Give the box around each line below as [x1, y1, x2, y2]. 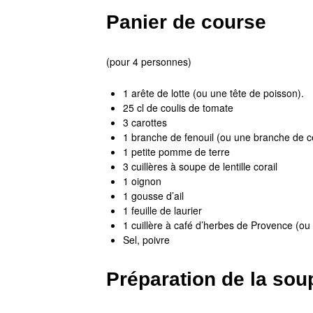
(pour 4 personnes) [106, 54, 191, 68]
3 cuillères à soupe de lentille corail [122, 159, 277, 173]
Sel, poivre [122, 232, 170, 247]
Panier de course [106, 10, 266, 33]
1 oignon [122, 173, 161, 188]
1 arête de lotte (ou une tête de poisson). [122, 85, 304, 100]
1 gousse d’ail [122, 188, 184, 203]
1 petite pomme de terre [122, 144, 230, 159]
